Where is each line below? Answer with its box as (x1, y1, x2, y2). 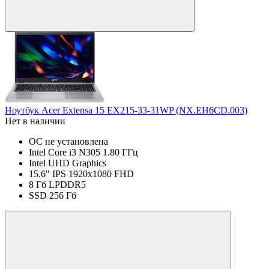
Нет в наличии (5, 115, 65, 126)
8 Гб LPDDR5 (29, 179, 86, 190)
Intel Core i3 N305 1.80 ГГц (29, 147, 138, 157)
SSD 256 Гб (29, 190, 76, 201)
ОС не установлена (29, 136, 108, 147)
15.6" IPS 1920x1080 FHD (29, 168, 134, 179)
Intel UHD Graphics (29, 157, 106, 168)
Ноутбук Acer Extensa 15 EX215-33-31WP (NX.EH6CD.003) (5, 104, 247, 115)
